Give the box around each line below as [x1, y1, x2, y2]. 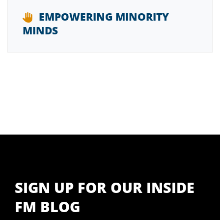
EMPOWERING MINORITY [39, 9, 169, 24]
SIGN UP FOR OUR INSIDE [15, 177, 194, 197]
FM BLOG [15, 196, 80, 216]
